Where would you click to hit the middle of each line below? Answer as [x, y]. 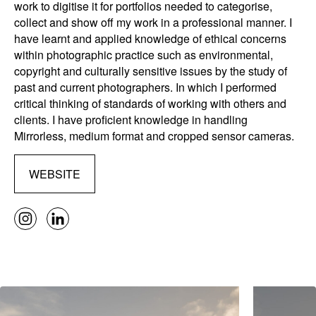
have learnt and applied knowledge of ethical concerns [150, 38]
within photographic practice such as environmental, [144, 54]
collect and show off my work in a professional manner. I [153, 22]
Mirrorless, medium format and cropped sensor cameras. [154, 135]
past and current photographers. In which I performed [145, 87]
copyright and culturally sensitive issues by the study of [151, 71]
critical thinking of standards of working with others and [150, 103]
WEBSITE [55, 174]
